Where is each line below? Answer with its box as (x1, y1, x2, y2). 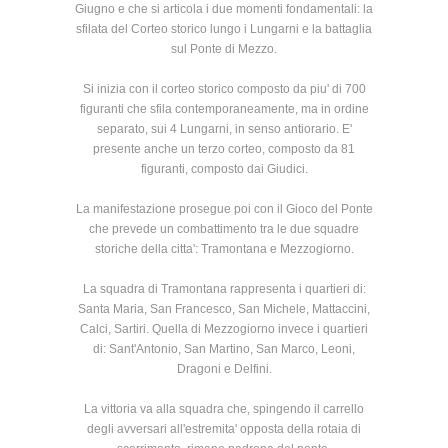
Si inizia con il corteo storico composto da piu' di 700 (82, 82, 366, 97)
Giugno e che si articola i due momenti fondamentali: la (75, 2, 373, 17)
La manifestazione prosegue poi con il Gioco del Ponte (75, 202, 373, 217)
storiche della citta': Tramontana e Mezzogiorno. (94, 242, 354, 257)
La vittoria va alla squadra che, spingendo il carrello (84, 402, 364, 417)
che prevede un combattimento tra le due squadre (89, 222, 359, 237)
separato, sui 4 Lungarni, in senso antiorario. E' (96, 122, 352, 137)
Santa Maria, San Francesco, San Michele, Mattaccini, (78, 302, 370, 317)
